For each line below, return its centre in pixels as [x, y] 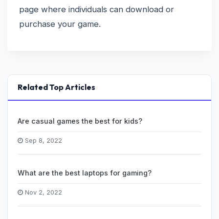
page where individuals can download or [97, 9]
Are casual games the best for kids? [80, 121]
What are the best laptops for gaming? [85, 173]
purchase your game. [60, 24]
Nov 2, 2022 [43, 192]
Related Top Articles [56, 87]
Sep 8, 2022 [43, 141]
